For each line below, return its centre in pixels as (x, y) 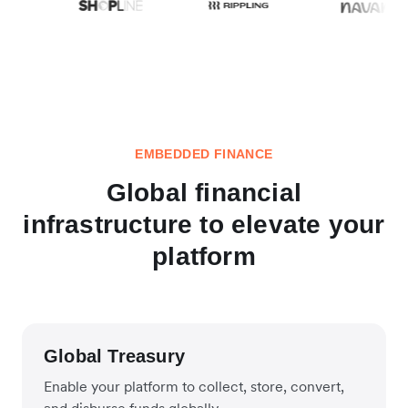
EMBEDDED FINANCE (204, 153)
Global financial (204, 192)
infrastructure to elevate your (204, 224)
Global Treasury (114, 356)
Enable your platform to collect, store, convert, (194, 386)
